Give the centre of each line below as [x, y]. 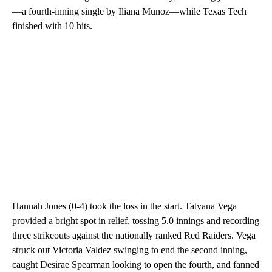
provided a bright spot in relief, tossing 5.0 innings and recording [136, 221]
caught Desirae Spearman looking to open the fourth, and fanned [136, 265]
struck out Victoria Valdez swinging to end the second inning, [130, 250]
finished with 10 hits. [52, 26]
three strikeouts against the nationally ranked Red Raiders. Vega [134, 236]
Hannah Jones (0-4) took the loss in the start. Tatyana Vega [124, 206]
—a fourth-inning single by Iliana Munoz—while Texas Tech [129, 12]
